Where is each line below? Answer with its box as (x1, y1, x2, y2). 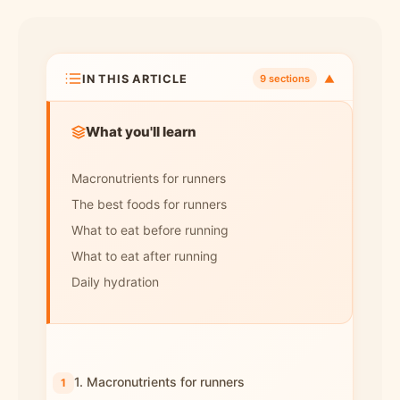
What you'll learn (86, 123, 196, 140)
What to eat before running (71, 222, 229, 237)
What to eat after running (71, 248, 218, 263)
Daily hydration (71, 274, 159, 289)
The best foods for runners (71, 196, 227, 212)
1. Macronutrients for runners (74, 374, 245, 389)
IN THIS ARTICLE (82, 71, 187, 86)
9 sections (260, 72, 310, 85)
